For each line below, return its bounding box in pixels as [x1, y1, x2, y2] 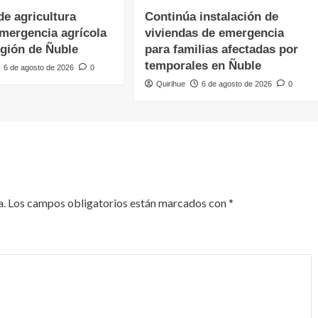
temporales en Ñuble [145, 58, 262, 72]
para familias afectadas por [145, 42, 299, 56]
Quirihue [156, 79, 186, 88]
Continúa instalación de [145, 9, 279, 23]
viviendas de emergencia [145, 26, 285, 40]
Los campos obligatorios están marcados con [7, 195, 229, 209]
